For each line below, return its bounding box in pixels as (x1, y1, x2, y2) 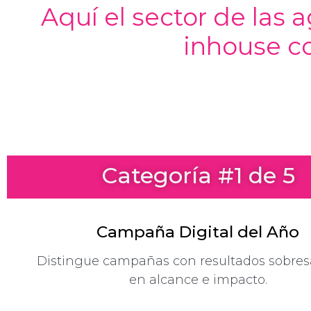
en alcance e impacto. (128, 272, 267, 288)
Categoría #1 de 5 (101, 162, 295, 190)
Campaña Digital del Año (96, 222, 299, 242)
